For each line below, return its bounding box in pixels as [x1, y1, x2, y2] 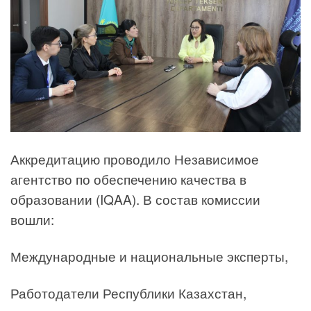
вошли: [10, 210, 54, 229]
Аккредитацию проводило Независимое [10, 149, 259, 169]
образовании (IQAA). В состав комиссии [10, 190, 260, 209]
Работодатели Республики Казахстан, [10, 283, 246, 303]
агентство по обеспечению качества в [10, 169, 246, 189]
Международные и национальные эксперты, [10, 246, 288, 266]
